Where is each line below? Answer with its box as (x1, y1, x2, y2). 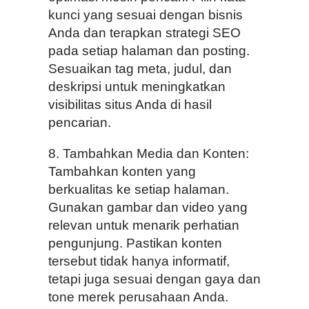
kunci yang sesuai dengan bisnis (48, 7, 243, 22)
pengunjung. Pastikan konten (48, 235, 222, 250)
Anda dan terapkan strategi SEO (48, 25, 241, 40)
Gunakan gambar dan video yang (48, 199, 248, 215)
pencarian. (48, 114, 111, 130)
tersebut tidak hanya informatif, (48, 253, 230, 268)
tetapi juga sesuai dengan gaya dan (48, 271, 261, 286)
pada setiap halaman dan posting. (48, 43, 250, 58)
